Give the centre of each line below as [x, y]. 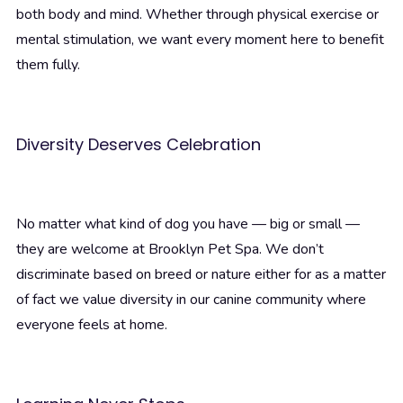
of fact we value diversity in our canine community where [191, 300]
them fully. [48, 65]
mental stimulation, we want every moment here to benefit [200, 40]
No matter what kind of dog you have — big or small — [188, 224]
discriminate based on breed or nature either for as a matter [201, 275]
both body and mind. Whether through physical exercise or [197, 15]
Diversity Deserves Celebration [139, 145]
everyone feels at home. [92, 325]
